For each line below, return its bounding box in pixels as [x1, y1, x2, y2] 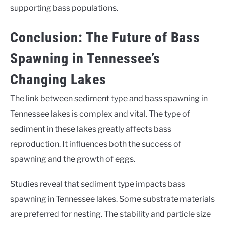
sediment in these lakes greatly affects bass [10, 124, 171, 134]
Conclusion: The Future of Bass [10, 29, 200, 46]
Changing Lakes [10, 71, 106, 88]
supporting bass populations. [10, 3, 118, 13]
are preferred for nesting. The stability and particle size [10, 209, 211, 219]
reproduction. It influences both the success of [10, 139, 181, 149]
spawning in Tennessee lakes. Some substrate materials [10, 194, 215, 204]
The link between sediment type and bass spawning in [10, 93, 208, 103]
